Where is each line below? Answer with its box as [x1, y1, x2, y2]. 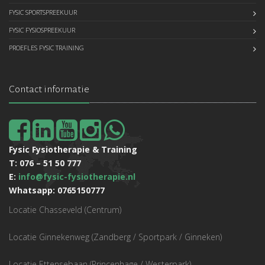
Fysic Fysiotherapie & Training [9, 144, 137, 156]
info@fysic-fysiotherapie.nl [18, 171, 135, 183]
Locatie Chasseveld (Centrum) [9, 204, 121, 216]
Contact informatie [9, 84, 89, 95]
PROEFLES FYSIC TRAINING [9, 43, 84, 53]
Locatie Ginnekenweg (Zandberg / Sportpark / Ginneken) [9, 231, 222, 243]
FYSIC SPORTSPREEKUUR [9, 8, 77, 17]
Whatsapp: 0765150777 [9, 185, 105, 196]
